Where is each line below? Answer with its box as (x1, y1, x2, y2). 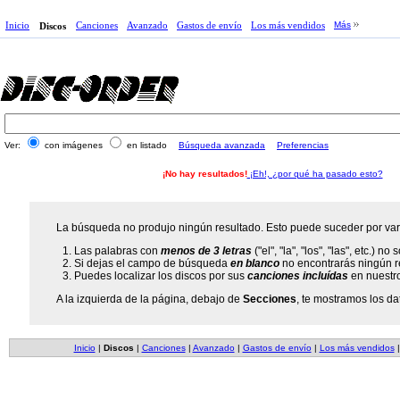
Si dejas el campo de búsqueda (74, 257, 231, 270)
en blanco (230, 257, 280, 270)
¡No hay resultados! (162, 169, 247, 179)
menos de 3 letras (161, 245, 253, 257)
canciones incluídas (247, 270, 349, 282)
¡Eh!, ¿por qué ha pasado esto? (246, 169, 383, 179)
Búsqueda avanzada (179, 140, 265, 150)
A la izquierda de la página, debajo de (56, 293, 244, 305)
